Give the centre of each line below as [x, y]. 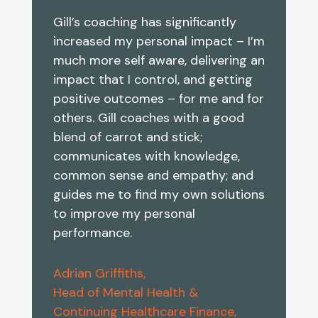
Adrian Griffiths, [99, 274]
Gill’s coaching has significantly [144, 22]
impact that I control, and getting [153, 80]
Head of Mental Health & [125, 293]
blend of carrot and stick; [127, 137]
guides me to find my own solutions [159, 195]
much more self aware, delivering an [159, 61]
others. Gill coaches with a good [148, 118]
